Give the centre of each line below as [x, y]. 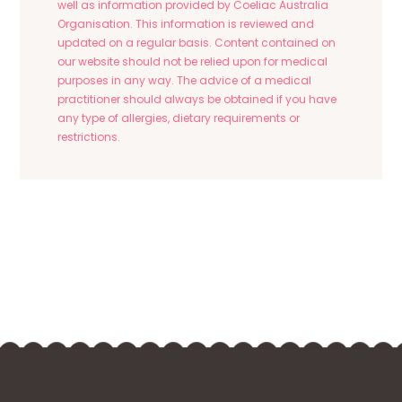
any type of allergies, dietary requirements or [179, 118]
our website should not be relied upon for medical [193, 61]
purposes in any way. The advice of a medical [185, 80]
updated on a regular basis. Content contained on [197, 42]
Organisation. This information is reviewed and [186, 23]
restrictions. [89, 136]
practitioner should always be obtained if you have [197, 99]
